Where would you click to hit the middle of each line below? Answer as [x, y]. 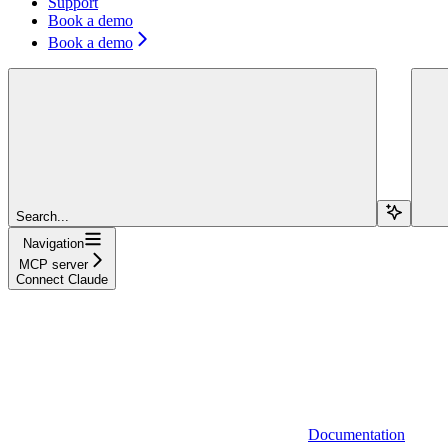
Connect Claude [62, 279]
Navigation [53, 243]
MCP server [53, 264]
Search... [42, 216]
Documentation [356, 434]
